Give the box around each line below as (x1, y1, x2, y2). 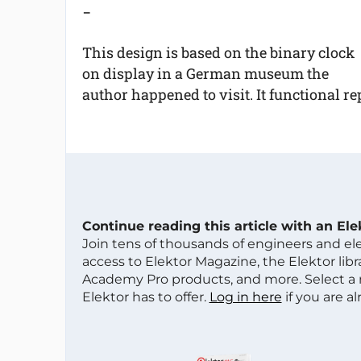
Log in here (209, 289, 282, 305)
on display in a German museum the (81, 64, 329, 83)
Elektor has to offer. (81, 289, 210, 305)
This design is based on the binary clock (81, 43, 355, 62)
